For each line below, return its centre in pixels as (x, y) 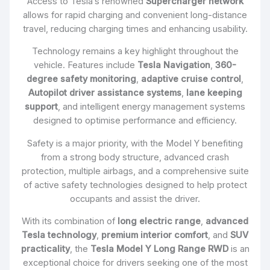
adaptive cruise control (191, 79)
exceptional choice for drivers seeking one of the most (135, 263)
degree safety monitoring (81, 79)
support (41, 107)
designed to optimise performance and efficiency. (135, 121)
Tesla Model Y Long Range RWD (159, 249)
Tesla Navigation (174, 65)
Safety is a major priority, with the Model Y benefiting (135, 143)
